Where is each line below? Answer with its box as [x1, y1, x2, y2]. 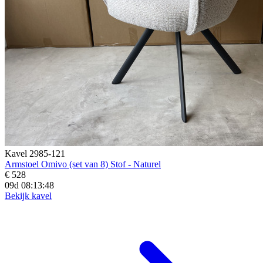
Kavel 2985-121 [5, 148, 65, 159]
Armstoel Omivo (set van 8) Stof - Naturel [5, 159, 161, 169]
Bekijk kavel [5, 190, 52, 201]
